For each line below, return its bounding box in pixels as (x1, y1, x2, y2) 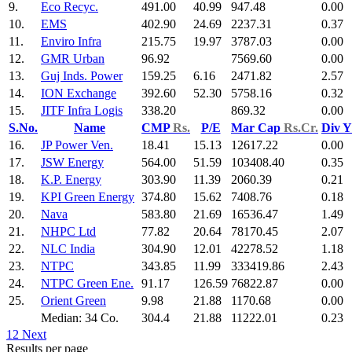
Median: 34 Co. (41, 311, 119, 325)
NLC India (41, 242, 95, 256)
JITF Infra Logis (41, 104, 123, 118)
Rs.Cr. (284, 121, 318, 135)
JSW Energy (41, 156, 104, 170)
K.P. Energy (41, 173, 101, 187)
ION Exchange (41, 86, 116, 101)
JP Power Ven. (41, 138, 113, 152)
